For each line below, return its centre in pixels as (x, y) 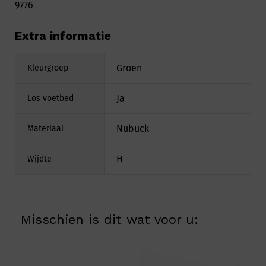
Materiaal (45, 128)
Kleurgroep (48, 68)
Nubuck (133, 128)
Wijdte (39, 159)
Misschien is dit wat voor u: (110, 220)
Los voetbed (50, 98)
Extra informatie (63, 35)
